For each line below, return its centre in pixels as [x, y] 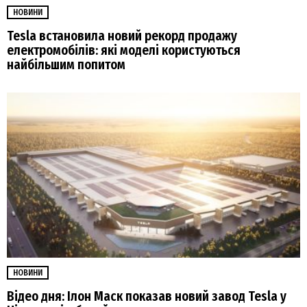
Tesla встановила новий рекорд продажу [122, 36]
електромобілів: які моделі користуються [124, 50]
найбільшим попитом [66, 64]
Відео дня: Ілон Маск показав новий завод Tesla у [147, 297]
